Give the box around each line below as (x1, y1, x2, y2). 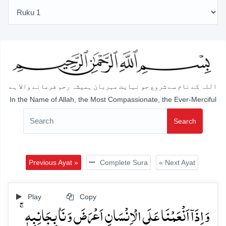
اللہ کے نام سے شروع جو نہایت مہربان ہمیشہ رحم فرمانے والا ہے (9, 83, 217, 91)
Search (174, 117, 196, 125)
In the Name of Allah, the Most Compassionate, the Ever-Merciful (10, 95, 216, 103)
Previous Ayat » (28, 158, 78, 166)
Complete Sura (97, 158, 148, 166)
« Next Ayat (158, 158, 195, 166)
